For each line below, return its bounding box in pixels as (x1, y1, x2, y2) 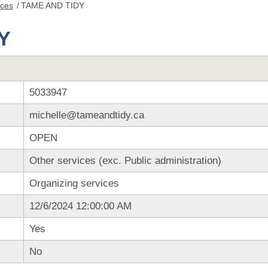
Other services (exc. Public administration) (29, 155, 221, 166)
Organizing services (29, 178, 119, 189)
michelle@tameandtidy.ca (29, 109, 144, 121)
